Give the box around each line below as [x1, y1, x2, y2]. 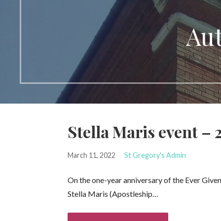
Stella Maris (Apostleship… [68, 188, 159, 198]
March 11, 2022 [68, 150, 116, 159]
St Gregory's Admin [124, 150, 186, 159]
